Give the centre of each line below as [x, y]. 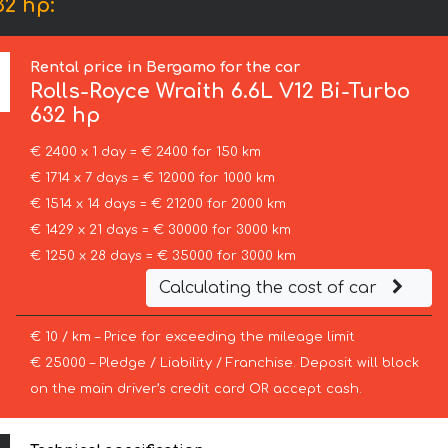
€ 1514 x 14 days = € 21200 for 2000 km [157, 204]
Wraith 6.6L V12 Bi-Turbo [280, 92]
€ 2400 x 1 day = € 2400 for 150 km [145, 152]
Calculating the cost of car [270, 288]
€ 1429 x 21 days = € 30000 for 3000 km [160, 230]
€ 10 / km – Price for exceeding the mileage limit [192, 337]
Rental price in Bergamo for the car [165, 67]
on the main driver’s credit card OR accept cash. [195, 389]
